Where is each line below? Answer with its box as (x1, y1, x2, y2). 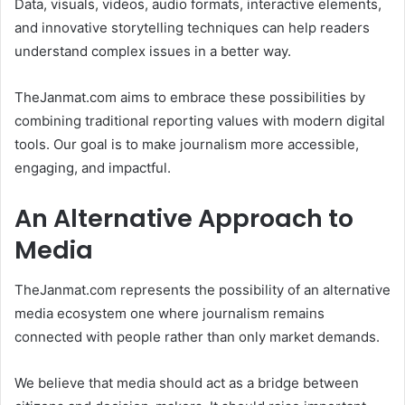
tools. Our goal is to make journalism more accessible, (14, 136, 359, 154)
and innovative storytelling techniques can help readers (14, 19, 370, 37)
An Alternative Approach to (14, 202, 353, 236)
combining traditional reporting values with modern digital (14, 112, 385, 130)
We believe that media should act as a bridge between (14, 373, 359, 391)
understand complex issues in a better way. (14, 42, 291, 61)
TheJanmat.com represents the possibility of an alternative (14, 280, 391, 298)
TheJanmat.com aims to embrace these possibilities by (14, 89, 365, 107)
